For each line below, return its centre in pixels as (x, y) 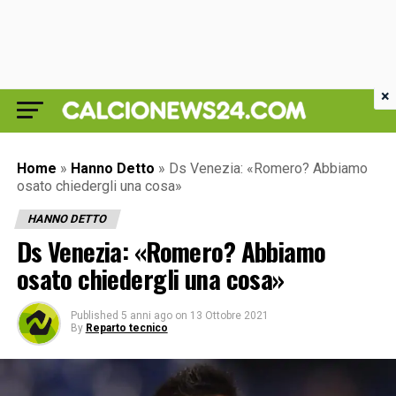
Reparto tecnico (126, 328)
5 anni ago (146, 316)
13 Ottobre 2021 (229, 316)
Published (94, 316)
